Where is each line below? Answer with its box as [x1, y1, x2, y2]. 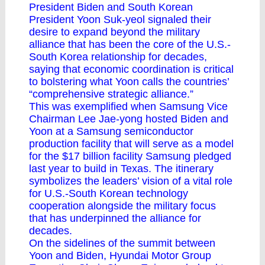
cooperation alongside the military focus [29, 200, 216, 212]
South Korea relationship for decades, [29, 51, 207, 63]
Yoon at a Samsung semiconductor [29, 125, 193, 137]
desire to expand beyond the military [29, 26, 200, 38]
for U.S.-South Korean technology [29, 188, 188, 199]
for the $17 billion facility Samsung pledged [29, 150, 231, 162]
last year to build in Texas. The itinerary [29, 163, 214, 174]
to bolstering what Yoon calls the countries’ [29, 76, 229, 88]
